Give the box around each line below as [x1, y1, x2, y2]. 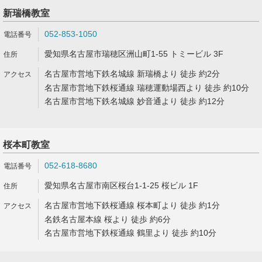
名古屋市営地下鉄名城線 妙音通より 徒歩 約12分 [44, 96, 225, 106]
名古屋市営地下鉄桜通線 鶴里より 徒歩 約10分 [44, 228, 216, 237]
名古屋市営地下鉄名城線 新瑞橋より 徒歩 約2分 [44, 69, 220, 78]
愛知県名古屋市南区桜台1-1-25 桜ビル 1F [44, 181, 198, 190]
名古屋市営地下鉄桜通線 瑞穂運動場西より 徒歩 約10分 [44, 83, 249, 92]
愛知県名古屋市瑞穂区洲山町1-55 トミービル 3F [44, 49, 223, 58]
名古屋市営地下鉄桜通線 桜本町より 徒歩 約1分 [44, 201, 220, 210]
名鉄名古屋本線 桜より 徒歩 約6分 [44, 215, 171, 224]
